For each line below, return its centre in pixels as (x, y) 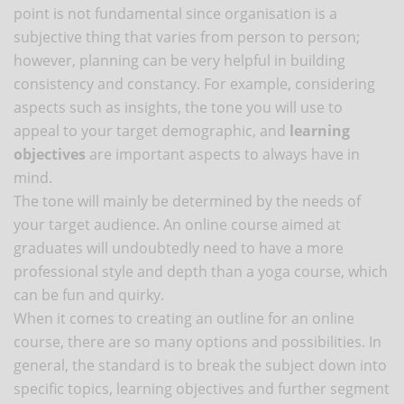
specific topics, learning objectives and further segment (202, 388)
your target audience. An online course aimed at (177, 224)
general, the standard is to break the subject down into (200, 365)
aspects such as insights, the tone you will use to (178, 107)
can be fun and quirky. (89, 294)
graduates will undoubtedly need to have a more (179, 248)
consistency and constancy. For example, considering (194, 83)
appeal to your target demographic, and (150, 130)
